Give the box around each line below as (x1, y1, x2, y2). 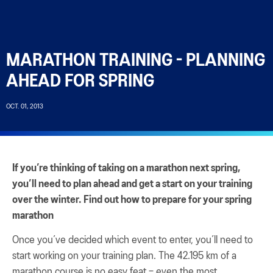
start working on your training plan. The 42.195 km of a (12, 250, 236, 261)
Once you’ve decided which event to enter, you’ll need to (12, 235, 253, 245)
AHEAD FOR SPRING (6, 74, 154, 91)
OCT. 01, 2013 (6, 104, 43, 110)
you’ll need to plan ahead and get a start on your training (12, 179, 252, 190)
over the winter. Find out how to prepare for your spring (12, 195, 252, 205)
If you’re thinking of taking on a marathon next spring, (12, 163, 241, 174)
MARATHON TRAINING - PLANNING (6, 53, 265, 70)
